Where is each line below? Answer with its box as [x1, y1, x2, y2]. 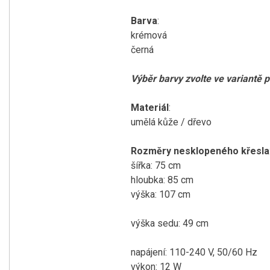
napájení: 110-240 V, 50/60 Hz [131, 246, 257, 258]
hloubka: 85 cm [131, 174, 193, 186]
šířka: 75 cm [131, 160, 181, 171]
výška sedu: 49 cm [131, 218, 209, 229]
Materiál [131, 102, 169, 113]
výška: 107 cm [131, 189, 190, 200]
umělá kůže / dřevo [131, 116, 212, 128]
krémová [131, 30, 167, 41]
